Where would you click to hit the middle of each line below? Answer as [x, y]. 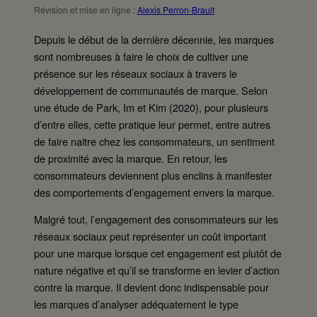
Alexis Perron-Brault [176, 9]
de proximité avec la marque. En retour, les [131, 158]
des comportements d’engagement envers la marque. [154, 192]
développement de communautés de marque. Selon [151, 90]
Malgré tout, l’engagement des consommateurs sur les [156, 219]
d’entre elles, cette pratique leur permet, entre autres [152, 124]
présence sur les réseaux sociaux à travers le [136, 73]
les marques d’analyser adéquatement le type [136, 304]
